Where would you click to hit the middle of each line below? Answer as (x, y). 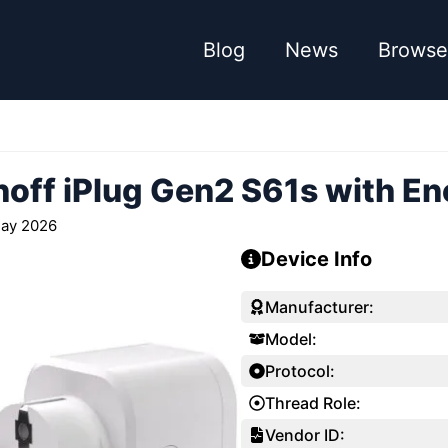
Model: (291, 338)
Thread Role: (313, 402)
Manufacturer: (320, 306)
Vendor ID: (305, 434)
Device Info (317, 258)
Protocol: (300, 370)
